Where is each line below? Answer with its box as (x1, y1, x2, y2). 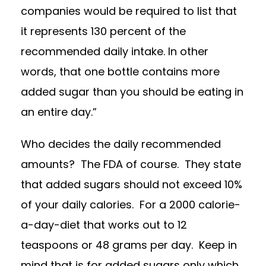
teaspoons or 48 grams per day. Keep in (21, 237, 237, 253)
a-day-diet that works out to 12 (21, 217, 187, 233)
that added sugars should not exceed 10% (21, 177, 242, 192)
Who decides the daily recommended (21, 137, 221, 152)
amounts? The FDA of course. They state (21, 157, 241, 172)
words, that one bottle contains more (21, 64, 220, 80)
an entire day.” (21, 104, 97, 120)
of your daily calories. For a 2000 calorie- (21, 197, 240, 213)
